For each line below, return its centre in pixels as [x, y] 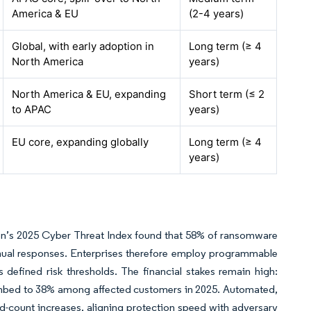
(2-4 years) [217, 14]
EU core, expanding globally [81, 142]
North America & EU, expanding [89, 94]
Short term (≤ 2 [227, 94]
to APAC [32, 109]
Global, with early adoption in [83, 46]
